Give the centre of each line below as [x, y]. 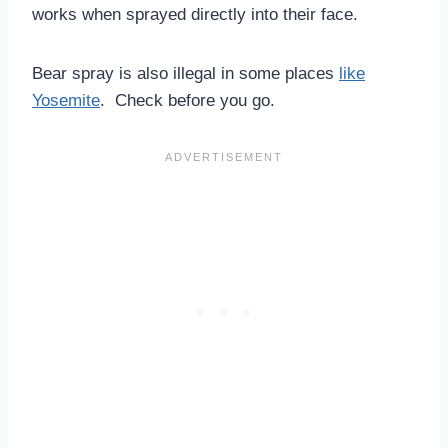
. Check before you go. [187, 100]
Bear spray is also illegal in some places [185, 73]
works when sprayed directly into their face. [195, 14]
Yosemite [66, 100]
